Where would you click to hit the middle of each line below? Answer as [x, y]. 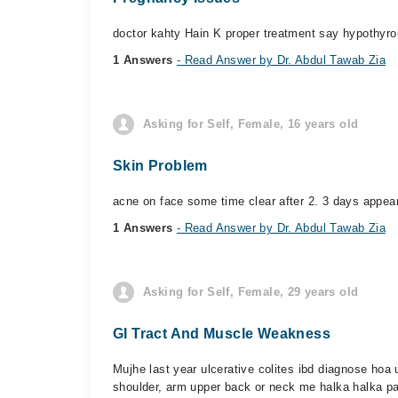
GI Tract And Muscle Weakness [222, 334]
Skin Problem [160, 166]
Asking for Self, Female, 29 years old [251, 292]
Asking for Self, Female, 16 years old [251, 124]
